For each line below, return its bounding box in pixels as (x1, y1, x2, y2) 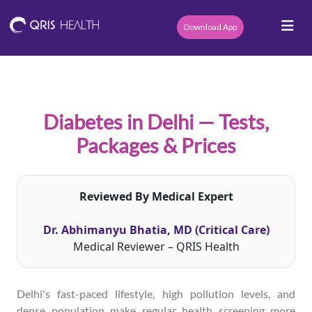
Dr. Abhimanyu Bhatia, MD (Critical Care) (42, 222, 270, 237)
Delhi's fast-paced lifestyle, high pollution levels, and (17, 287, 295, 300)
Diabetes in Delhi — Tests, (43, 110, 269, 134)
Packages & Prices (76, 134, 236, 157)
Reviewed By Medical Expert (79, 189, 233, 204)
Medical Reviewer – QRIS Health (72, 239, 240, 254)
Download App (184, 22, 237, 32)
